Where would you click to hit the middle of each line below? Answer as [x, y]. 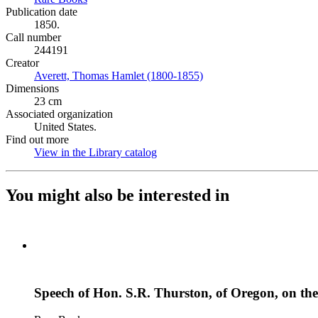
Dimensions [32, 88]
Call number [33, 37]
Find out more [37, 139]
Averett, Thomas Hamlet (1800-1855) [119, 76]
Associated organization [59, 114]
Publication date [42, 12]
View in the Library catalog [95, 152]
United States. [65, 127]
